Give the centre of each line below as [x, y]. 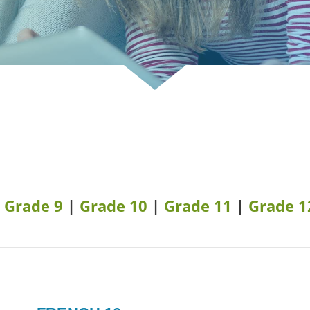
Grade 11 [198, 206]
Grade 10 [114, 206]
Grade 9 [34, 206]
